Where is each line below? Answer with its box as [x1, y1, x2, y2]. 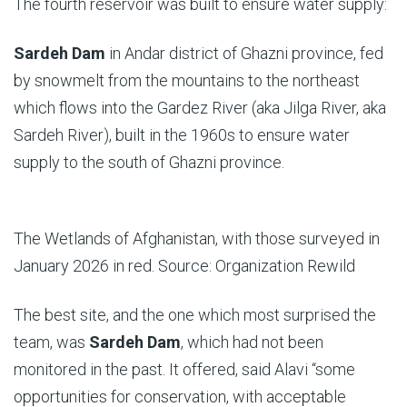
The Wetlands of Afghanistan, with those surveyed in [14, 228, 380, 248]
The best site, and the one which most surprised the [14, 304, 376, 324]
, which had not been [181, 332, 323, 352]
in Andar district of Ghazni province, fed [105, 43, 383, 63]
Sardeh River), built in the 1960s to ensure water [14, 124, 350, 144]
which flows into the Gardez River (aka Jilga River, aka [14, 97, 386, 117]
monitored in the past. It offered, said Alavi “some [14, 359, 355, 379]
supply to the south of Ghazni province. [14, 152, 284, 172]
